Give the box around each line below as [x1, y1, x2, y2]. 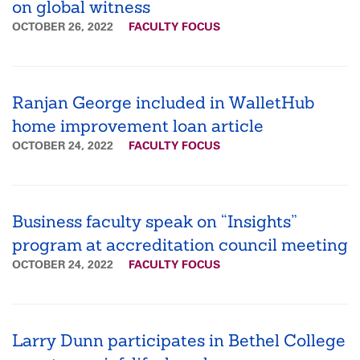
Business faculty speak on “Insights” [12, 210, 297, 232]
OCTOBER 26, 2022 [12, 18, 117, 34]
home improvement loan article [12, 114, 264, 137]
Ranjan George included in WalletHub [12, 91, 314, 113]
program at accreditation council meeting [12, 233, 348, 256]
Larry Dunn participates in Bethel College [12, 329, 346, 351]
